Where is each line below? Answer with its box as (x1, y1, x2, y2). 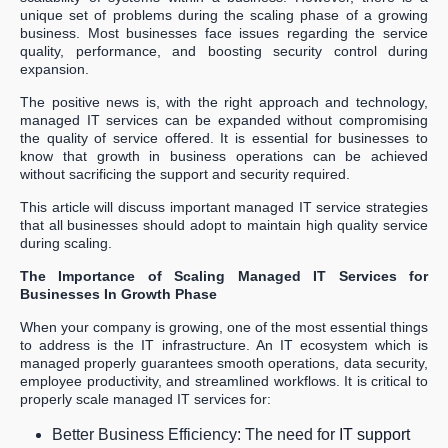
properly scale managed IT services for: (20, 390, 271, 407)
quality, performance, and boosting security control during (20, 42, 428, 59)
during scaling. (20, 234, 112, 251)
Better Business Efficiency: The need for (52, 425, 339, 443)
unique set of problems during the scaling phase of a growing (20, 6, 428, 23)
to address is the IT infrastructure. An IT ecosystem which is (20, 336, 428, 353)
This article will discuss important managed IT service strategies (20, 198, 428, 215)
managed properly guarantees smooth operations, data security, (20, 354, 428, 371)
